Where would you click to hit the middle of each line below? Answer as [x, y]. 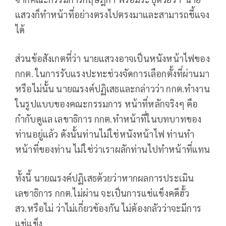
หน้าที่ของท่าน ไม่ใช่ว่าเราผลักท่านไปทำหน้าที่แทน [113, 149]
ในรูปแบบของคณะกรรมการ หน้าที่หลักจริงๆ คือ [107, 104]
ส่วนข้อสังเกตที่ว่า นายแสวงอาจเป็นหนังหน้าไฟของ [112, 59]
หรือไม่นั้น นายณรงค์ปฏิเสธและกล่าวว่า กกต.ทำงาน [112, 89]
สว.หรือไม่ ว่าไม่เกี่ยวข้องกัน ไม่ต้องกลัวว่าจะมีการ [108, 208]
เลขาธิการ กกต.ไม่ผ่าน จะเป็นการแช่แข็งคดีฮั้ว [102, 193]
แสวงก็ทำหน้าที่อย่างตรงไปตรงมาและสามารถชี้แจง [112, 15]
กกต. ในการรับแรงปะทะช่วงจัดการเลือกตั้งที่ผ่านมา [112, 74]
